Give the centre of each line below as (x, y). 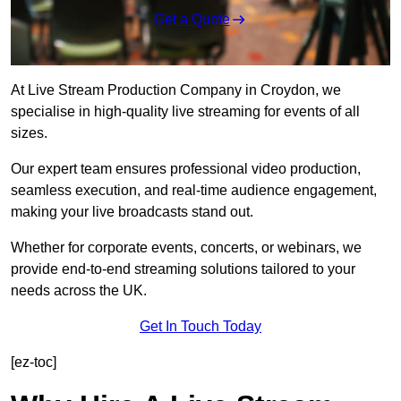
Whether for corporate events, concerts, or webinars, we (186, 248)
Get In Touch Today (200, 327)
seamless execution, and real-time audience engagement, (194, 191)
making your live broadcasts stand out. (132, 212)
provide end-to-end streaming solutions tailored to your (183, 269)
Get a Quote (192, 20)
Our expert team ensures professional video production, (186, 169)
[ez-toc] (34, 363)
